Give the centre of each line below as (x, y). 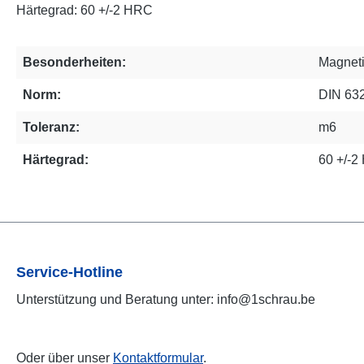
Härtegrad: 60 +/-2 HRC (84, 10)
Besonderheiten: (74, 62)
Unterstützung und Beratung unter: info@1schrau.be (166, 299)
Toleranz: (51, 127)
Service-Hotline (69, 272)
